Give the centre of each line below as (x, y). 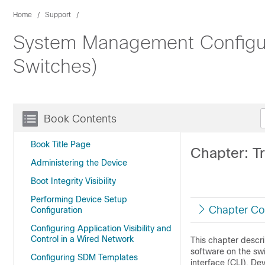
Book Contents (80, 119)
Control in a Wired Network (82, 239)
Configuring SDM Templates (84, 257)
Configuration (56, 210)
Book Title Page (61, 144)
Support (58, 15)
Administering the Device (79, 163)
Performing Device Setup (79, 199)
